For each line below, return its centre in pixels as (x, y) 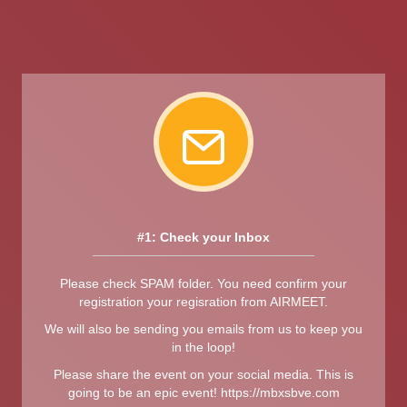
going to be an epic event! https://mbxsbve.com (203, 392)
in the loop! (203, 347)
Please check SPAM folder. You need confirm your (203, 283)
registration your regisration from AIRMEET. (203, 302)
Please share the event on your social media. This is (203, 374)
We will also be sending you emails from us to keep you (203, 329)
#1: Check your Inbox (203, 237)
